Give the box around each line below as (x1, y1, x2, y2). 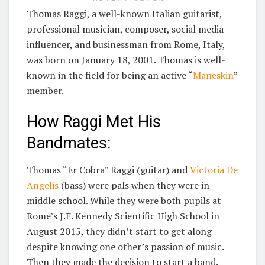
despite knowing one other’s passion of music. (27, 240, 224, 253)
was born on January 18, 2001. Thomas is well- (27, 53, 225, 66)
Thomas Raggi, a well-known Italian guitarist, (27, 7, 222, 20)
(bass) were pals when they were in (59, 179, 209, 192)
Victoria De (190, 163, 238, 176)
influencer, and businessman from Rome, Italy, (27, 37, 225, 51)
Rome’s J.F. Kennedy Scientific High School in (27, 209, 219, 222)
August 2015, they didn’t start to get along (27, 225, 212, 238)
